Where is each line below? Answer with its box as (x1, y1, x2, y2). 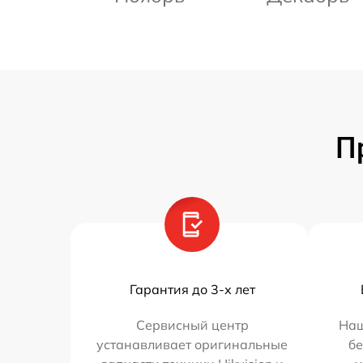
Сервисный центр (135, 317, 249, 334)
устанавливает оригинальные (96, 336, 288, 353)
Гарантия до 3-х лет (129, 281, 255, 298)
